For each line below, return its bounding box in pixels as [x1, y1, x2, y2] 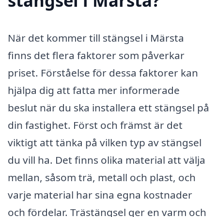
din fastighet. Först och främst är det [8, 118, 183, 132]
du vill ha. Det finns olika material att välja [8, 153, 205, 167]
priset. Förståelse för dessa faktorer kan [8, 66, 198, 80]
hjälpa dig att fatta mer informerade [8, 83, 180, 97]
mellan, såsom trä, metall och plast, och [8, 170, 196, 185]
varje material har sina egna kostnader [8, 188, 192, 202]
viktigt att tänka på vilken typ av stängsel [8, 136, 201, 150]
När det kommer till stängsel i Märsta [8, 31, 184, 45]
